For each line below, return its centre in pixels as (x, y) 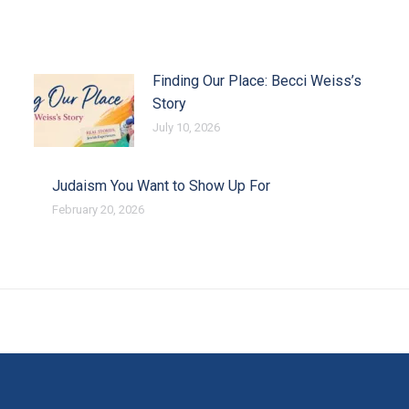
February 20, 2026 (98, 210)
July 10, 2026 (186, 128)
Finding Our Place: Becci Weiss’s (257, 81)
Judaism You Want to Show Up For (161, 186)
